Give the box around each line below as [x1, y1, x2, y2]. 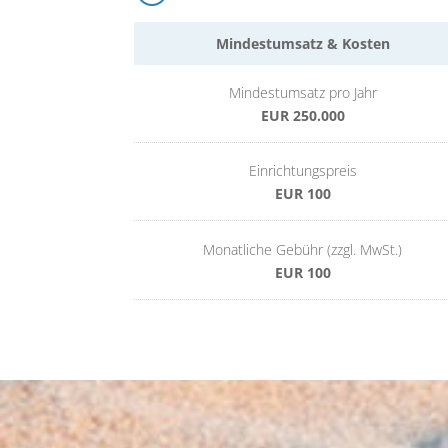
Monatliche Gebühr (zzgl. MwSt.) [203, 239, 403, 259]
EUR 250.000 [260, 106, 345, 126]
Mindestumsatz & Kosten [215, 34, 390, 54]
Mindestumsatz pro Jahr [228, 83, 377, 103]
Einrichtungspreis [248, 161, 357, 181]
